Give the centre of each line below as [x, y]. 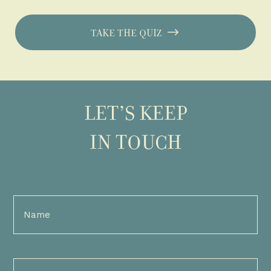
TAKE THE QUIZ [126, 32]
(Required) [34, 226]
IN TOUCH [135, 142]
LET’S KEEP [135, 113]
